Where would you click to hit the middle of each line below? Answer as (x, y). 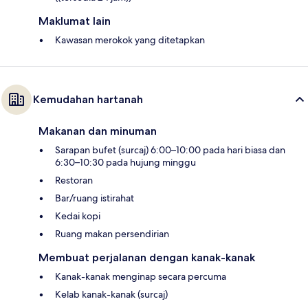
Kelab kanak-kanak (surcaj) (111, 294)
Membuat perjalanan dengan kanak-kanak (147, 257)
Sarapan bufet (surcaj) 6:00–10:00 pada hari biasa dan (170, 150)
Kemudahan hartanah (88, 99)
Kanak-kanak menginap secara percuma (141, 276)
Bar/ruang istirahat (95, 198)
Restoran (74, 180)
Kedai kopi (78, 216)
